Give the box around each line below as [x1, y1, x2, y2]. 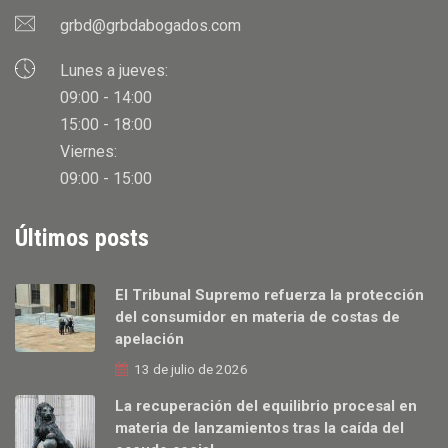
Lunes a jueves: [60, 61, 168, 81]
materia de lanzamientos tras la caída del [115, 419, 404, 438]
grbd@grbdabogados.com [60, 16, 241, 36]
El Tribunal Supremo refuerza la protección [115, 286, 424, 305]
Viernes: [60, 142, 117, 162]
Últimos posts [15, 224, 149, 253]
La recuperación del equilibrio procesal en [115, 397, 417, 416]
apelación [115, 330, 184, 349]
